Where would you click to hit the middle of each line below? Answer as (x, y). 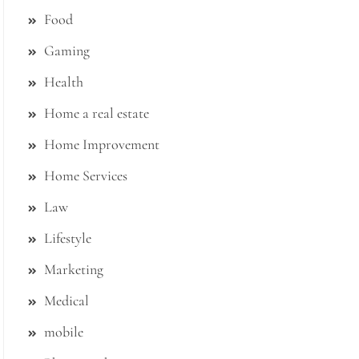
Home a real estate (97, 113)
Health (64, 82)
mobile (64, 332)
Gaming (67, 50)
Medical (67, 301)
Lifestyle (68, 238)
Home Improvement (102, 144)
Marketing (74, 269)
